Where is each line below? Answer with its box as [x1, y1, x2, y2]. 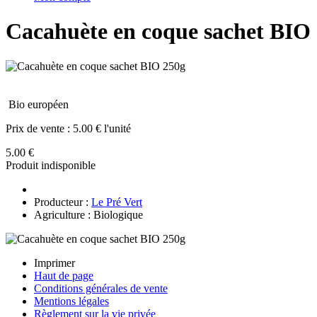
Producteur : [34, 195, 91, 208]
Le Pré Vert [91, 195, 142, 208]
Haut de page [34, 269, 93, 282]
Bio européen [8, 98, 69, 110]
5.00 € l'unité [73, 122, 131, 134]
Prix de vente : [6, 122, 73, 134]
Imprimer [34, 256, 75, 269]
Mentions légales [34, 294, 109, 307]
